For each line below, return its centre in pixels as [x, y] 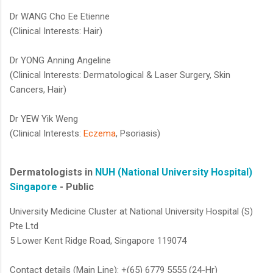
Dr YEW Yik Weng [44, 119]
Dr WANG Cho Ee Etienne [60, 17]
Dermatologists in [52, 172]
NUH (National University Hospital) [174, 172]
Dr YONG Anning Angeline [60, 61]
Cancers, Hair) [38, 90]
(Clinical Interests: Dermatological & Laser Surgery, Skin [120, 75]
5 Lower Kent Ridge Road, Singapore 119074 [98, 241]
